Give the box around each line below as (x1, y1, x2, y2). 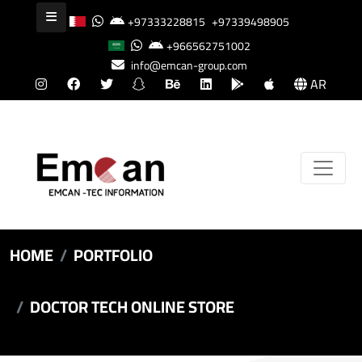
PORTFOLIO (74, 239, 153, 270)
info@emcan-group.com (131, 55, 247, 76)
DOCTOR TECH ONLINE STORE (30, 291, 234, 322)
